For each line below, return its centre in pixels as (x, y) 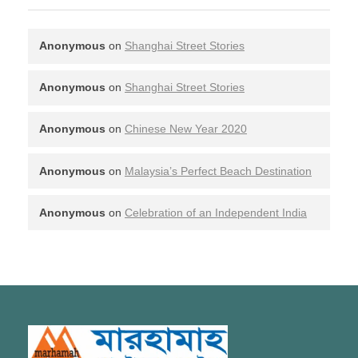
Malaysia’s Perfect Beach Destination (218, 171)
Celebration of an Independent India (216, 212)
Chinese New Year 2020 (186, 129)
